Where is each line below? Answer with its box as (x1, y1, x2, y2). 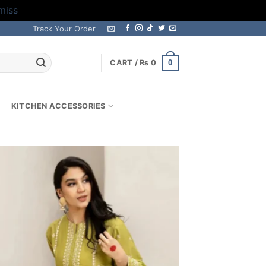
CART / (110, 58, 140, 67)
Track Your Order (33, 24, 96, 33)
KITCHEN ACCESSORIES (11, 101, 106, 110)
